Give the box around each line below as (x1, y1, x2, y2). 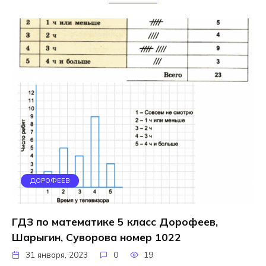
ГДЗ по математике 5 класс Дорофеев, (12, 214, 218, 228)
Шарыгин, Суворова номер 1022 (12, 230, 181, 243)
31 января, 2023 (26, 249, 88, 259)
